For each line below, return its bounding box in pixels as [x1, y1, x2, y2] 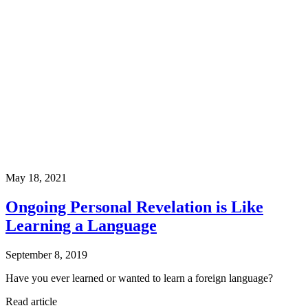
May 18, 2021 [5, 172, 67, 184]
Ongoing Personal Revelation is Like [5, 198, 263, 217]
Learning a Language [5, 217, 157, 235]
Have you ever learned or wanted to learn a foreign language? [5, 272, 273, 284]
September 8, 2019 [5, 248, 87, 261]
